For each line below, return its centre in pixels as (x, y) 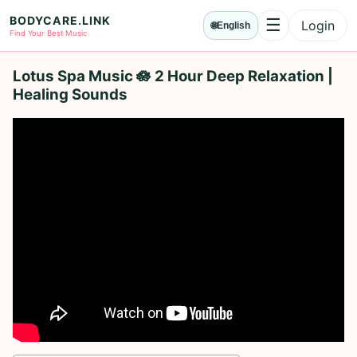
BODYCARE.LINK (60, 20)
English (233, 25)
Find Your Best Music (48, 33)
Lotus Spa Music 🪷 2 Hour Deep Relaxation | (173, 76)
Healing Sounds (70, 94)
